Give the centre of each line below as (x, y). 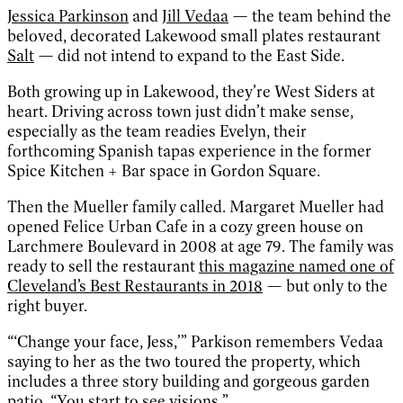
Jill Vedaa (195, 16)
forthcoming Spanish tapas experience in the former (189, 151)
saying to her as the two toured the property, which (184, 361)
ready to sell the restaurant (103, 266)
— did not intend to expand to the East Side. (189, 55)
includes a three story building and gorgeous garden (188, 381)
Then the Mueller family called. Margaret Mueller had (196, 206)
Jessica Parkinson (68, 16)
